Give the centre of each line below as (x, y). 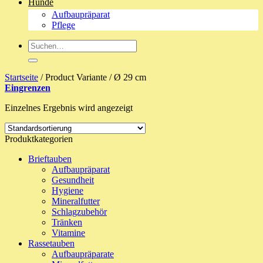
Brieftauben (50, 159)
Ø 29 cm (129, 77)
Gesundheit (73, 180)
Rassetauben (51, 243)
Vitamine (68, 233)
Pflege (63, 25)
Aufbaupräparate (83, 254)
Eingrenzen (28, 88)
